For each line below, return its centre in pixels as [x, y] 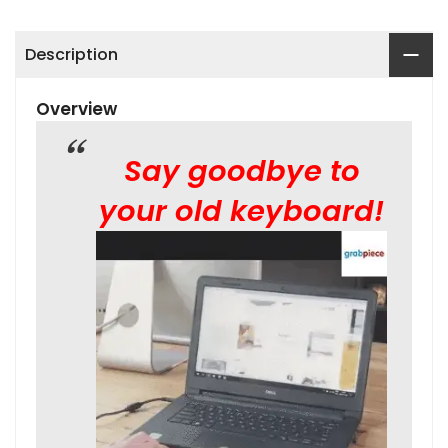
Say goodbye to [241, 171]
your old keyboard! [241, 211]
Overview [76, 109]
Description [71, 55]
